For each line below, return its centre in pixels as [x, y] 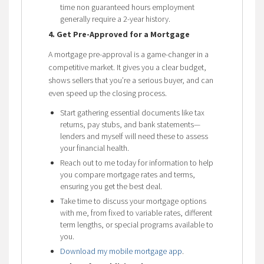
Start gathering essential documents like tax [132, 112]
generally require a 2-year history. [115, 19]
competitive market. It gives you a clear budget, [127, 67]
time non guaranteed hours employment [127, 7]
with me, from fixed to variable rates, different [136, 212]
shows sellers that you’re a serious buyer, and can [131, 80]
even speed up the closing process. [107, 93]
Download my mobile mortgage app [121, 251]
